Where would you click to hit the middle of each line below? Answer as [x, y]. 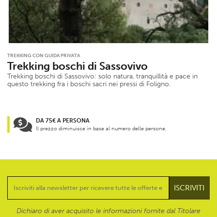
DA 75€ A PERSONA [63, 120]
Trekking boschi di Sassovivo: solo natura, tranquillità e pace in [102, 76]
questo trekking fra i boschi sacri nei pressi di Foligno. [89, 84]
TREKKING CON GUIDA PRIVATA [44, 55]
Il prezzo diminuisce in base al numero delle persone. [101, 128]
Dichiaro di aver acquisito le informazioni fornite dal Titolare [108, 211]
